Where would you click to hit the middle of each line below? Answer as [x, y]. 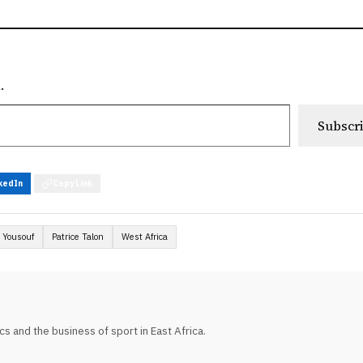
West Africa [145, 237]
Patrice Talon [78, 237]
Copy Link [73, 184]
